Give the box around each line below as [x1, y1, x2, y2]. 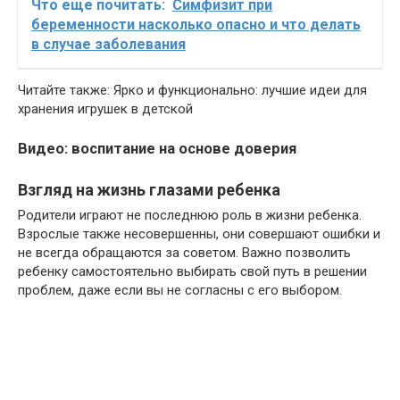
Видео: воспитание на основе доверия [18, 140, 296, 157]
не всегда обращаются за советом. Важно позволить [18, 245, 351, 261]
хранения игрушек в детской [18, 101, 193, 117]
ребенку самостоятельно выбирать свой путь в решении [18, 263, 367, 279]
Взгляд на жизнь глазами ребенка [18, 180, 280, 199]
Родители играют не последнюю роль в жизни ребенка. [18, 207, 362, 223]
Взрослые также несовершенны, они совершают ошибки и [18, 226, 380, 242]
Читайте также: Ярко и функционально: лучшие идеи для [18, 82, 367, 98]
